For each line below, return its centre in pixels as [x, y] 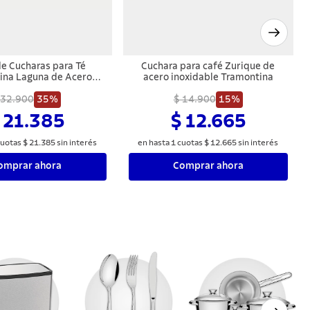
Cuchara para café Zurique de [208, 66]
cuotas [190, 142]
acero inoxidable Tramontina [208, 77]
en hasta [155, 142]
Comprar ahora [208, 166]
